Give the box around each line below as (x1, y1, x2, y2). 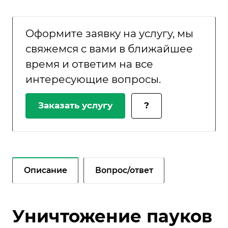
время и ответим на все (25, 58, 153, 71)
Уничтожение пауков (12, 205, 212, 227)
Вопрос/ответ (95, 165, 153, 175)
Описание (24, 165, 67, 175)
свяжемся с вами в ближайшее (25, 42, 193, 55)
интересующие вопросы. (25, 73, 161, 86)
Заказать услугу (38, 100, 112, 111)
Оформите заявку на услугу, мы (25, 27, 193, 40)
